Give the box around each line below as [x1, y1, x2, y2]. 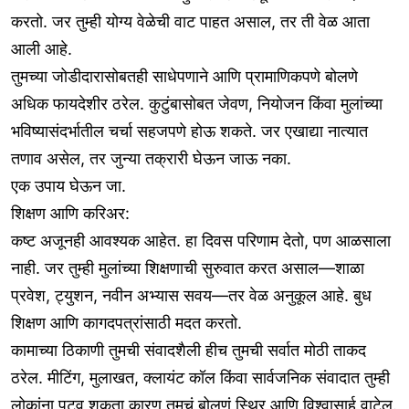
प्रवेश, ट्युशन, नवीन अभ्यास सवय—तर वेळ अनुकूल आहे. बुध [11, 286, 372, 306]
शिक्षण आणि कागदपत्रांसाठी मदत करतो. [11, 313, 242, 333]
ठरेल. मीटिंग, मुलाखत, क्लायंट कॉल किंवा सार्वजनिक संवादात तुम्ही [11, 368, 390, 388]
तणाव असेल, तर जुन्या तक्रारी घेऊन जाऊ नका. [11, 149, 291, 169]
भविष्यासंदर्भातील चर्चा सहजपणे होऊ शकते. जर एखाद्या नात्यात [11, 121, 368, 142]
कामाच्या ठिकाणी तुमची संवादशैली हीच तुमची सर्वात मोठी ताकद [11, 341, 366, 361]
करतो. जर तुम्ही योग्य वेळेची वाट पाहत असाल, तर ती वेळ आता [11, 12, 370, 32]
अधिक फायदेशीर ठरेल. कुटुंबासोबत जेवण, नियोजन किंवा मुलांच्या [11, 94, 383, 114]
